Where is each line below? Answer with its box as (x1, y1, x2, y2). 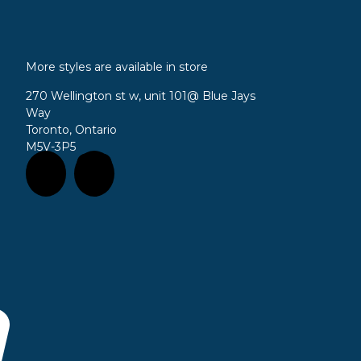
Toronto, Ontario (26, 122, 118, 137)
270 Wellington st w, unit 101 (26, 88, 188, 103)
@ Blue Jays (187, 88, 256, 103)
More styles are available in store (26, 60, 209, 75)
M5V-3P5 (26, 139, 77, 154)
